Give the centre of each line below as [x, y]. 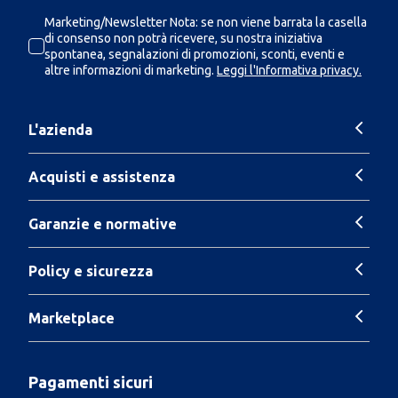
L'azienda [60, 129]
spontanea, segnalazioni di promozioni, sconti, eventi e [195, 54]
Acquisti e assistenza [102, 176]
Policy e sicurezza [91, 271]
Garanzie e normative [103, 223]
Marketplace [72, 318]
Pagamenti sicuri [91, 382]
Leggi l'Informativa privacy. [289, 70]
